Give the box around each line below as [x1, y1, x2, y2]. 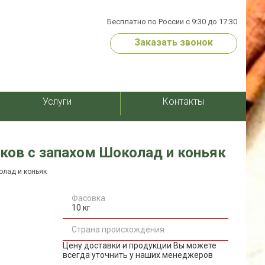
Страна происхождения [72, 225, 164, 234]
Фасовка [72, 193, 105, 203]
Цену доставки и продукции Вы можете [63, 241, 216, 250]
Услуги [42, 96, 72, 107]
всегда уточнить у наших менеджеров [63, 250, 213, 260]
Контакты [162, 96, 204, 107]
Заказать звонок [134, 37, 213, 48]
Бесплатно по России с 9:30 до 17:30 [107, 17, 237, 26]
